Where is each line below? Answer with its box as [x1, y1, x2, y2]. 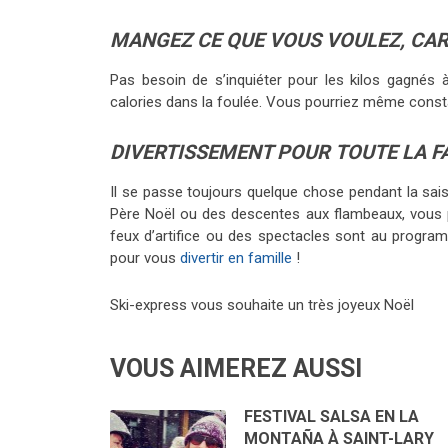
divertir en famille [176, 248, 296, 267]
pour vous [110, 248, 176, 267]
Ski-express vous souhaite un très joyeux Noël [110, 295, 414, 314]
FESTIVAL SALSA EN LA [243, 406, 419, 426]
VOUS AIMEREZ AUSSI [110, 353, 362, 383]
